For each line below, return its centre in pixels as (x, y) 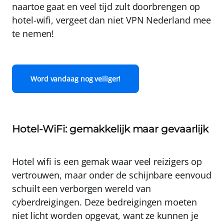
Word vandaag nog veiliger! (76, 79)
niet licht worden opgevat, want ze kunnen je (105, 216)
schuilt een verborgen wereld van (81, 189)
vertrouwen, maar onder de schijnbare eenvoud (112, 175)
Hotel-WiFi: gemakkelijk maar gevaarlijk (110, 129)
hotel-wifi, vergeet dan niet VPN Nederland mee (112, 20)
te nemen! (33, 34)
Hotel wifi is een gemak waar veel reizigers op (107, 162)
